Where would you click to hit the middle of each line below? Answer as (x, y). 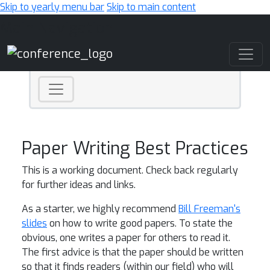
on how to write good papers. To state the (140, 223)
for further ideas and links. (79, 185)
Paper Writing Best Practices (135, 148)
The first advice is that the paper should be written (133, 252)
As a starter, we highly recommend (100, 209)
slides (34, 223)
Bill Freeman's (209, 209)
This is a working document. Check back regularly (130, 170)
